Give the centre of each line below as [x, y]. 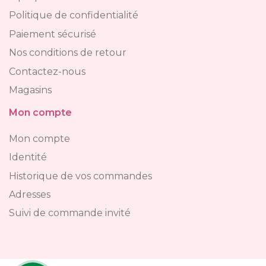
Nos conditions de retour [68, 53]
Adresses [30, 194]
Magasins [30, 90]
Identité [28, 157]
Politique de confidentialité [74, 15]
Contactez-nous [47, 71]
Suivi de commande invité [70, 213]
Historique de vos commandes [80, 176]
